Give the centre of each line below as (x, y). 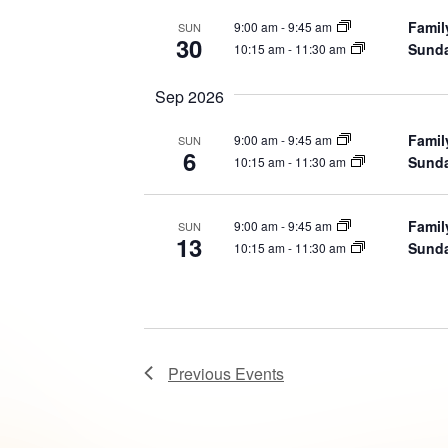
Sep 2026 (189, 96)
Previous (201, 373)
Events (259, 373)
